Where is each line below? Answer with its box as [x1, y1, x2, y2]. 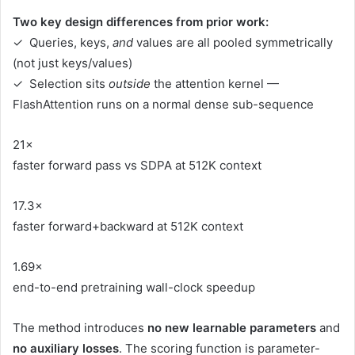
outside [109, 75, 151, 91]
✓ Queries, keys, [13, 34, 113, 50]
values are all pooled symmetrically [133, 34, 333, 50]
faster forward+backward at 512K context [13, 218, 243, 234]
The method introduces [13, 319, 147, 335]
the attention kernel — [151, 75, 279, 91]
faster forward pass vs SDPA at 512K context [13, 157, 261, 173]
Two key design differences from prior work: [13, 13, 269, 29]
